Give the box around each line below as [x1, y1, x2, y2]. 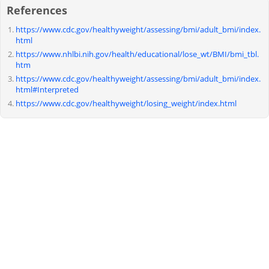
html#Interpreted [16, 83, 79, 95]
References [7, 2, 67, 17]
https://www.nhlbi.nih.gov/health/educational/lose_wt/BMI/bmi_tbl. [16, 48, 259, 59]
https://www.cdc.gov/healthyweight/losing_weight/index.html [16, 97, 237, 109]
